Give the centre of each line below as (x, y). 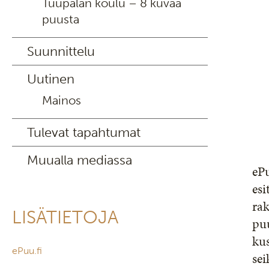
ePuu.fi (27, 251)
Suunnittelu (61, 51)
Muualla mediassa (80, 160)
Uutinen (51, 79)
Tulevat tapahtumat (84, 132)
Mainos (62, 100)
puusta (61, 19)
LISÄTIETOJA (65, 217)
